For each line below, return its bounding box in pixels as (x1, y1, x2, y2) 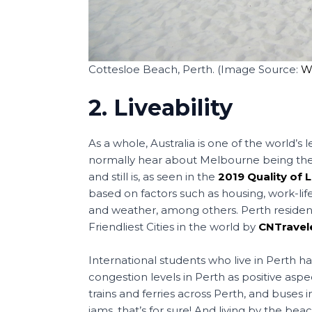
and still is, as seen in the (88, 169, 218, 183)
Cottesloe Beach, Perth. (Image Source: (88, 62, 301, 76)
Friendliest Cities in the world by (88, 219, 258, 233)
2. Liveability (88, 93, 233, 121)
